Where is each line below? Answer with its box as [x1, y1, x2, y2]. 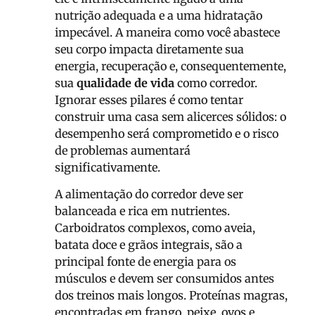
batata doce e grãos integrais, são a [55, 237, 243, 252]
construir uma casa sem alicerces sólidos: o [55, 109, 286, 124]
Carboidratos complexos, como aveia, [55, 220, 255, 235]
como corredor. [174, 75, 257, 90]
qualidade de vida [77, 75, 174, 90]
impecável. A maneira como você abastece [55, 25, 280, 39]
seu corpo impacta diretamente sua [55, 41, 244, 56]
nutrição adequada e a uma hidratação [55, 8, 262, 22]
